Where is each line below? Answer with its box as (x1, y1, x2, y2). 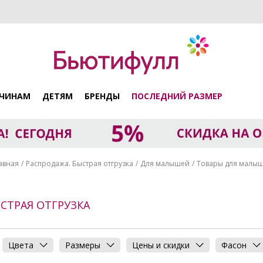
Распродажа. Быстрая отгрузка (25, 158, 133, 168)
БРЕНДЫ (85, 90, 120, 102)
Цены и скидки (132, 240, 190, 251)
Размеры (65, 240, 100, 251)
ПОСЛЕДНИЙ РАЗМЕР (131, 90, 222, 102)
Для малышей (140, 158, 190, 168)
